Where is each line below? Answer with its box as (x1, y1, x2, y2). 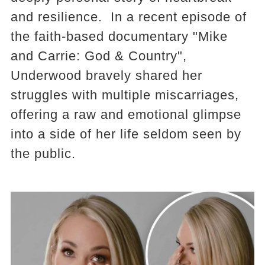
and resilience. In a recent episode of (10, 9, 247, 24)
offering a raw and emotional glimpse (10, 107, 241, 122)
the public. (10, 146, 76, 161)
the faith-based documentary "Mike (10, 29, 228, 44)
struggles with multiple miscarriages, (10, 88, 239, 102)
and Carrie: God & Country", (10, 49, 187, 63)
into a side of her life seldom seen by (10, 127, 241, 141)
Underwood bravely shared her (10, 68, 202, 83)
